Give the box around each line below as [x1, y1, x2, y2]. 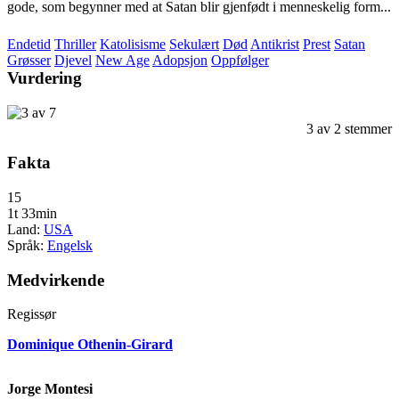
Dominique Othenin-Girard [7, 337, 173, 353]
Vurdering [7, 68, 82, 87]
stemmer [341, 120, 392, 136]
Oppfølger [211, 52, 269, 68]
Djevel [54, 52, 92, 68]
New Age [95, 52, 150, 68]
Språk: [7, 238, 47, 254]
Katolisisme [100, 36, 166, 52]
